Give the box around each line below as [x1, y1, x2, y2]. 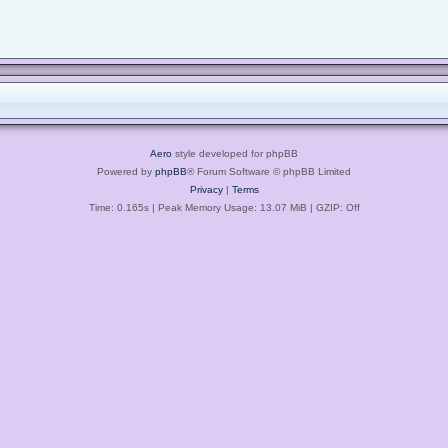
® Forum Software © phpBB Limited [187, 165, 351, 177]
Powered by [97, 165, 155, 177]
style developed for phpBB [172, 147, 298, 159]
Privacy [189, 183, 223, 195]
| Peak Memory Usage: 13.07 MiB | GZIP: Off [148, 201, 360, 213]
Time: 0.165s [88, 201, 149, 213]
